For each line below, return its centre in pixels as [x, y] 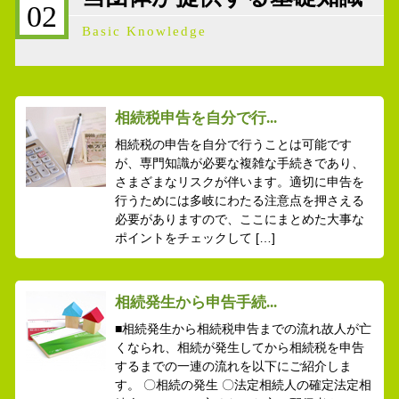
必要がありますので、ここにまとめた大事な [239, 219]
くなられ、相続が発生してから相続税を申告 [239, 348]
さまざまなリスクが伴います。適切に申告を [239, 181]
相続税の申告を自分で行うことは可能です [233, 144]
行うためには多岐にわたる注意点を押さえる [239, 200]
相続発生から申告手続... [195, 303]
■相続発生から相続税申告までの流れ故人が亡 [243, 329]
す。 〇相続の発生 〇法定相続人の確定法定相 [243, 385]
